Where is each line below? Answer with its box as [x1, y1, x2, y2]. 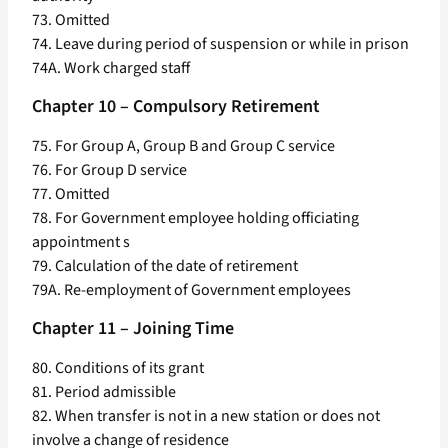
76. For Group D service [32, 159, 187, 182]
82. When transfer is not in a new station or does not [32, 405, 380, 428]
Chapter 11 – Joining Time [32, 316, 234, 342]
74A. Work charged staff [32, 57, 190, 80]
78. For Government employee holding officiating [32, 207, 359, 230]
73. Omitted [32, 9, 110, 32]
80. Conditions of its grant [32, 357, 204, 380]
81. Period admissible [32, 381, 176, 404]
